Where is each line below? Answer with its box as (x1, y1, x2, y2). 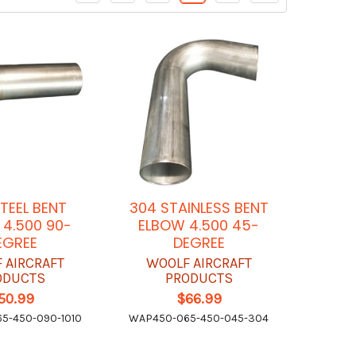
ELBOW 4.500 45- (138, 215, 260, 236)
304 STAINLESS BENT (129, 198, 269, 219)
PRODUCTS (164, 269, 233, 288)
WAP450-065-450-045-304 (129, 311, 269, 326)
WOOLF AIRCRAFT (145, 254, 252, 273)
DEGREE (172, 233, 225, 253)
